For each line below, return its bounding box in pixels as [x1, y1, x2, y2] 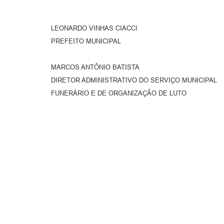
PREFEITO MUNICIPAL [51, 37, 121, 45]
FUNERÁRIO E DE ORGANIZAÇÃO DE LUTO [51, 89, 186, 97]
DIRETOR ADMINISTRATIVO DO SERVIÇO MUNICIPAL [51, 76, 217, 84]
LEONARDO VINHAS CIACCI [51, 24, 137, 32]
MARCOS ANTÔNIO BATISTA [51, 63, 139, 71]
